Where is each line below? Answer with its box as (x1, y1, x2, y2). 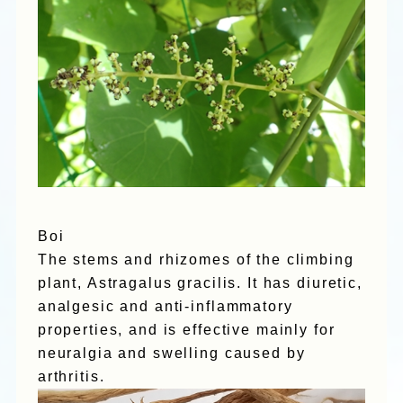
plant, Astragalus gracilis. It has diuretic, (37, 274, 363, 291)
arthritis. (37, 368, 105, 384)
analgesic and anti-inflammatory (37, 298, 293, 314)
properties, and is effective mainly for (37, 321, 336, 337)
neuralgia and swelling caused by (37, 345, 306, 361)
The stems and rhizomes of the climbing (37, 251, 354, 267)
